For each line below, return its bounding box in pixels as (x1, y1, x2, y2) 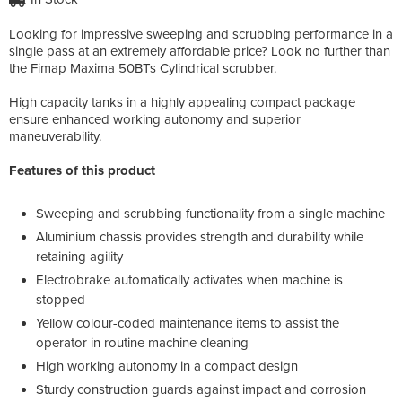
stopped (36, 291, 85, 308)
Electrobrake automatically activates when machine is (36, 271, 343, 288)
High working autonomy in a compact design (36, 357, 298, 374)
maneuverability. (9, 127, 101, 144)
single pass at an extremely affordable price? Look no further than (9, 42, 390, 59)
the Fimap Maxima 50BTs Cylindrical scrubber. (9, 59, 276, 76)
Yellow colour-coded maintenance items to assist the (36, 314, 339, 331)
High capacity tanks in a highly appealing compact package (9, 93, 355, 110)
